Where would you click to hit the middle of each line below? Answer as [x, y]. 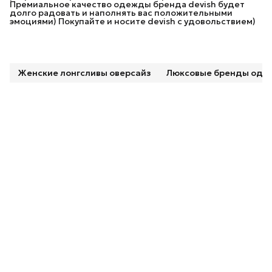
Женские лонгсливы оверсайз [84, 73]
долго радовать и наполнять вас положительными [121, 12]
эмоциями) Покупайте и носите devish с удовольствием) [133, 21]
